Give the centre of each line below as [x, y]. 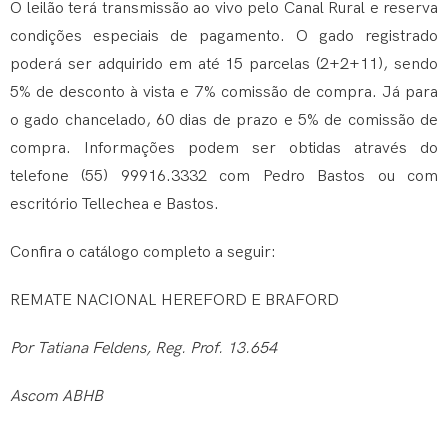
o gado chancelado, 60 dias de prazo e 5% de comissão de [224, 121]
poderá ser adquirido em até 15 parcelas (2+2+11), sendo [224, 65]
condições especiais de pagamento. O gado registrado [224, 37]
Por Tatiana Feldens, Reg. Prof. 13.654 [143, 349]
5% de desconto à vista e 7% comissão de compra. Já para [224, 93]
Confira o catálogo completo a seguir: [143, 253]
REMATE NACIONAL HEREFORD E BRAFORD [174, 301]
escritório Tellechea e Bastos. [114, 205]
